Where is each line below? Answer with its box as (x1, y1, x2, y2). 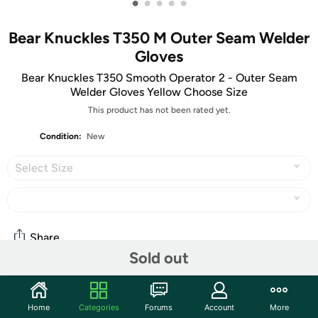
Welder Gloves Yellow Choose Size (70, 85, 248, 99)
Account (204, 302, 234, 312)
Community (7, 279, 84, 296)
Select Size (15, 161, 73, 175)
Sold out (129, 248, 189, 268)
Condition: (40, 131, 82, 141)
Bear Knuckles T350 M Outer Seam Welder (9, 28, 309, 48)
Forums (145, 302, 173, 312)
